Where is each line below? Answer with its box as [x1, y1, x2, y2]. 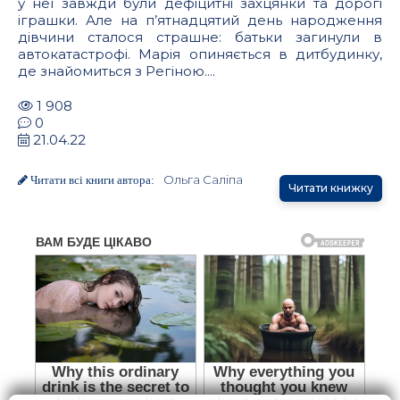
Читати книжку [288, 181, 373, 196]
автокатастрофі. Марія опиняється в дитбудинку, [18, 46, 382, 63]
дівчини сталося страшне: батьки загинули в [18, 29, 382, 46]
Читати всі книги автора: [28, 174, 154, 187]
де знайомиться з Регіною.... [18, 62, 215, 80]
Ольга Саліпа [163, 172, 243, 187]
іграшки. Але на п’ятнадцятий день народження [18, 12, 382, 29]
